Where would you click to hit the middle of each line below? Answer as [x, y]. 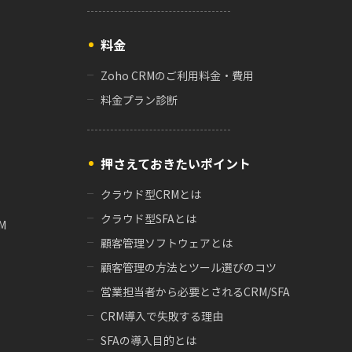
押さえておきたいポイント [176, 163]
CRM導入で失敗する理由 [162, 315]
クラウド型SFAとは [148, 218]
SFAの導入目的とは [148, 340]
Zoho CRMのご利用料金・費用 [177, 75]
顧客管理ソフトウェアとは [167, 242]
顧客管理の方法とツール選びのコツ [189, 267]
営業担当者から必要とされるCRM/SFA [195, 291]
